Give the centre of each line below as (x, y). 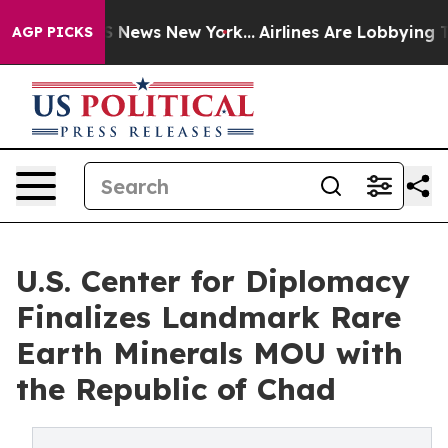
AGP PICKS (52, 32)
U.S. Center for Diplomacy (213, 281)
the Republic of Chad (176, 389)
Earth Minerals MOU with (209, 353)
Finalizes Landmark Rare (208, 317)
